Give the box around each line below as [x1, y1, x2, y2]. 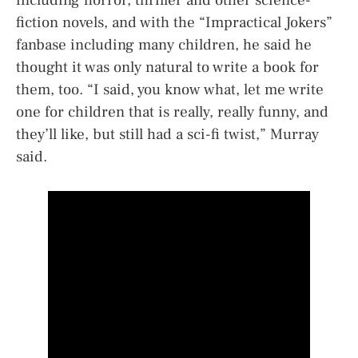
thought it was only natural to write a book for [16, 57, 319, 77]
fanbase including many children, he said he [16, 34, 312, 54]
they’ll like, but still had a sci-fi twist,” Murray [16, 124, 319, 144]
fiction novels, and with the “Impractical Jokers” [16, 12, 332, 32]
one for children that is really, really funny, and [16, 101, 328, 121]
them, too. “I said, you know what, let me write [16, 79, 324, 99]
